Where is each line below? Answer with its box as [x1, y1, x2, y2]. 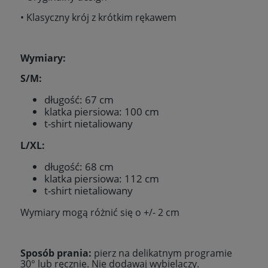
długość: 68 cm [44, 159, 114, 173]
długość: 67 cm [44, 92, 114, 106]
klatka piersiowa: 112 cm [44, 171, 159, 185]
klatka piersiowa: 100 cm [44, 104, 159, 118]
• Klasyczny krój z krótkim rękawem [20, 10, 176, 24]
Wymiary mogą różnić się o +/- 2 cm [20, 205, 179, 219]
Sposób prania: [20, 246, 94, 260]
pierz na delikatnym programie [94, 246, 232, 260]
